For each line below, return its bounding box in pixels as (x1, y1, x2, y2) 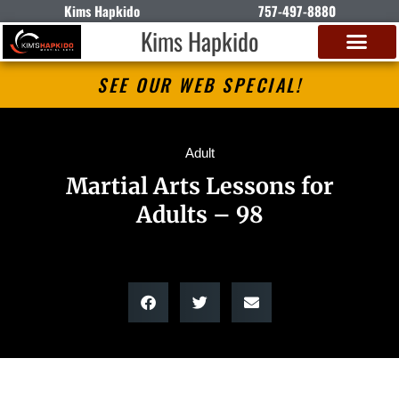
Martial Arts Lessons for (65, 171, 334, 200)
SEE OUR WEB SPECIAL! (97, 70, 302, 98)
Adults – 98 (135, 199, 264, 229)
